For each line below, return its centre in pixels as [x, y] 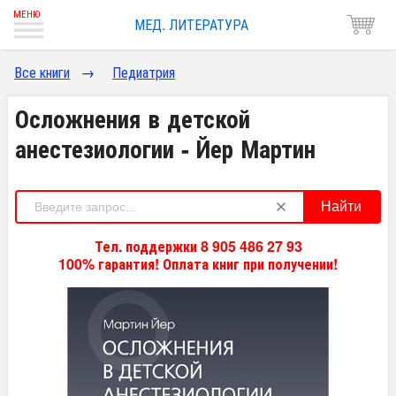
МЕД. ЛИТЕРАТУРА [191, 24]
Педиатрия [144, 72]
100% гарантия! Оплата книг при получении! [198, 264]
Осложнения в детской [133, 118]
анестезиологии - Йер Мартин [165, 148]
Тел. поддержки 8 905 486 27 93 [198, 246]
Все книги [42, 72]
